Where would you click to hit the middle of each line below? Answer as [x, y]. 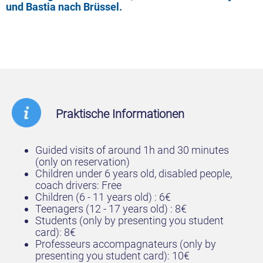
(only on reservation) [82, 162]
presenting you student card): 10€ [112, 256]
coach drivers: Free [78, 185]
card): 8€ [55, 232]
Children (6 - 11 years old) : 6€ [103, 197]
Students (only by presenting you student [129, 220]
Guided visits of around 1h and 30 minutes [132, 150]
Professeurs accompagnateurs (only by [126, 244]
